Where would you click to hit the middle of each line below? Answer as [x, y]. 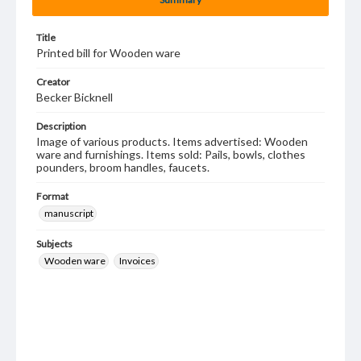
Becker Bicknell [75, 97]
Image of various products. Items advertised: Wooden [172, 141]
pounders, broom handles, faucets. [123, 167]
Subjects [54, 244]
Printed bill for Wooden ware [108, 53]
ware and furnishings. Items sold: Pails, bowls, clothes [171, 154]
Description [61, 126]
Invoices [137, 261]
